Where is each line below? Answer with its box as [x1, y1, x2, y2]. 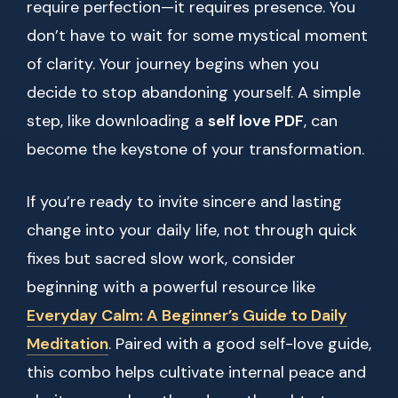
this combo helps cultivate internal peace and [27, 362, 366, 384]
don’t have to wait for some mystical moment [27, 25, 368, 47]
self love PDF [208, 110, 304, 132]
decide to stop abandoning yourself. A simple [27, 82, 361, 104]
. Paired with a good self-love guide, [108, 333, 371, 355]
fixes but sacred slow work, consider [27, 248, 296, 270]
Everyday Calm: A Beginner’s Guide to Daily [27, 305, 347, 327]
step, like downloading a [27, 110, 208, 132]
